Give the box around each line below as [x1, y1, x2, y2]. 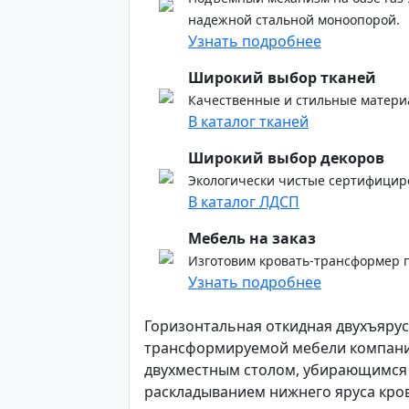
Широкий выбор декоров [188, 148, 384, 168]
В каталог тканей [188, 111, 309, 131]
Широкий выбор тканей [188, 68, 376, 88]
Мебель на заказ [188, 228, 316, 248]
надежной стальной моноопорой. [188, 11, 400, 28]
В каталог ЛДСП [188, 192, 299, 212]
